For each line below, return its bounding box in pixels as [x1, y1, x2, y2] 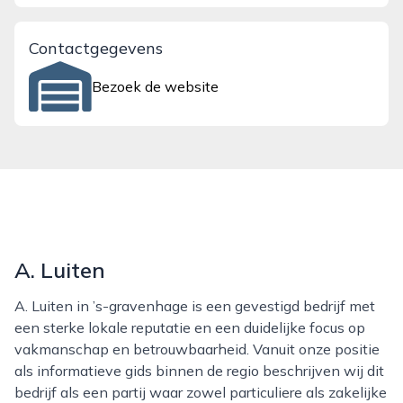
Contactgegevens [29, 38, 163, 58]
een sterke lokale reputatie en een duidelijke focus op [14, 318, 365, 336]
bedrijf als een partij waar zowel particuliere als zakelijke [14, 383, 387, 401]
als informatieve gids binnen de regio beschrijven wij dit [14, 362, 384, 380]
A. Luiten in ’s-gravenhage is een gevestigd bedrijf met [14, 297, 28, 315]
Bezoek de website [92, 77, 219, 95]
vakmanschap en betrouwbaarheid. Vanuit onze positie [14, 340, 380, 358]
